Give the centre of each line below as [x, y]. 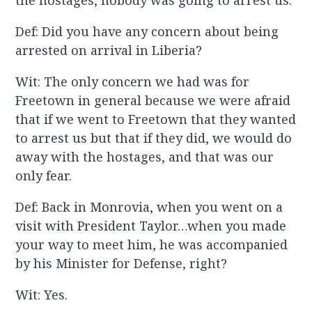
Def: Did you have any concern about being [147, 32]
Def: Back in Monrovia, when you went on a [149, 207]
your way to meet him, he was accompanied [152, 245]
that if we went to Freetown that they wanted [156, 119]
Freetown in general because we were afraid [153, 101]
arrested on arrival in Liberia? [109, 50]
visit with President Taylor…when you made [151, 226]
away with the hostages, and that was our [145, 157]
